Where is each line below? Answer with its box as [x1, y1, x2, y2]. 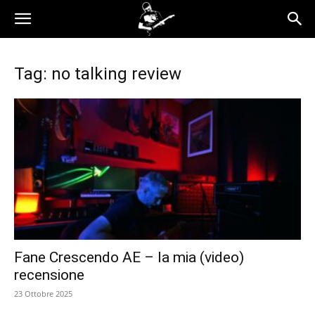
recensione [14, 266, 84, 284]
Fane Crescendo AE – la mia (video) [14, 249, 244, 266]
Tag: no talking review [14, 64, 181, 84]
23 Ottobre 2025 [14, 288, 72, 300]
